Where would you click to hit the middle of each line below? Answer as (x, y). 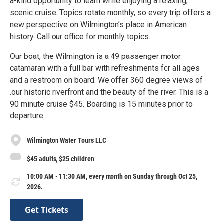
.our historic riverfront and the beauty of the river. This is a (109, 92)
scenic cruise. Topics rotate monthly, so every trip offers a (110, 13)
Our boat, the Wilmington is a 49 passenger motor (95, 56)
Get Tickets (47, 210)
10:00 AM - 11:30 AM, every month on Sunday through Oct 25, (112, 176)
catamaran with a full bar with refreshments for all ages (105, 68)
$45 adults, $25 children (60, 158)
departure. (27, 116)
